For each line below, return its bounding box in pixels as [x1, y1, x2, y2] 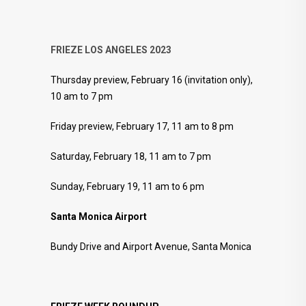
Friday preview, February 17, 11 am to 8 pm [51, 120, 234, 132]
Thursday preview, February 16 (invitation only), [51, 74, 253, 85]
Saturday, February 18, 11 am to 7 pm [51, 150, 211, 162]
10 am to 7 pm [51, 90, 113, 102]
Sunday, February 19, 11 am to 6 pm [51, 180, 204, 192]
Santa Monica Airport [51, 210, 147, 222]
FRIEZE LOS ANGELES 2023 [51, 44, 171, 55]
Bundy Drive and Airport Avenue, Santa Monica [51, 240, 251, 252]
